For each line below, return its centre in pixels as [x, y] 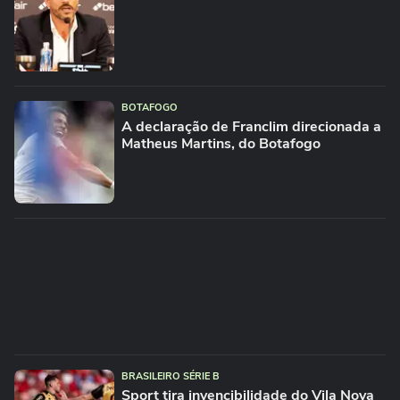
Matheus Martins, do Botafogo [221, 144]
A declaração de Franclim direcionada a [251, 127]
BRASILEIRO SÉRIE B [171, 376]
